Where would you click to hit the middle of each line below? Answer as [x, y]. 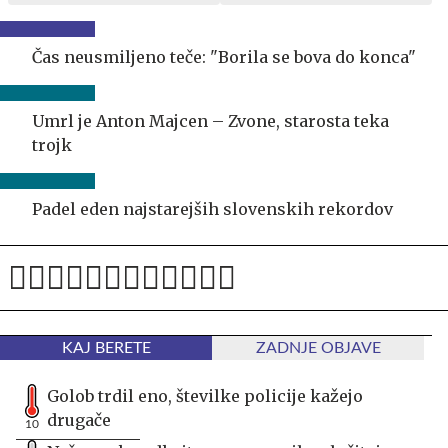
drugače [79, 419]
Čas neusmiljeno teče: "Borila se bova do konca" [224, 56]
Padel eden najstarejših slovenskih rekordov [212, 208]
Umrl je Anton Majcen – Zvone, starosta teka [210, 120]
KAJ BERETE [106, 347]
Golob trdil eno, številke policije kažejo [205, 395]
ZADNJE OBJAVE [318, 347]
